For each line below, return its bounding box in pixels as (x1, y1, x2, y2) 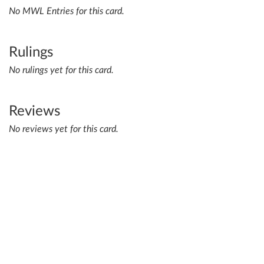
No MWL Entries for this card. (9, 6, 124, 16)
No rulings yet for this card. (9, 65, 114, 75)
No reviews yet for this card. (9, 124, 118, 134)
